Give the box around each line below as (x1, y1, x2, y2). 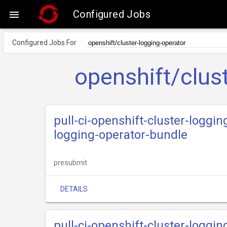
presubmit (54, 158, 87, 167)
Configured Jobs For (12, 39, 77, 47)
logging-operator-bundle (54, 128, 187, 142)
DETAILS (60, 185, 88, 193)
